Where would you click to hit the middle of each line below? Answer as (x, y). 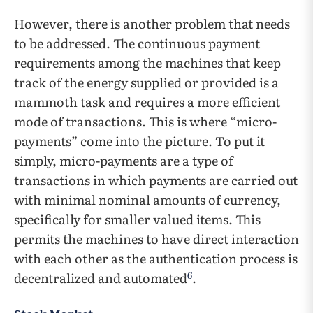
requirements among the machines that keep (147, 63)
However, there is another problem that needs (152, 24)
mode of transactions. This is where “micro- (145, 122)
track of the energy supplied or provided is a (146, 82)
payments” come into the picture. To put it (139, 141)
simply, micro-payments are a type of (124, 161)
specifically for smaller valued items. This (137, 219)
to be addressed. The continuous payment (137, 43)
